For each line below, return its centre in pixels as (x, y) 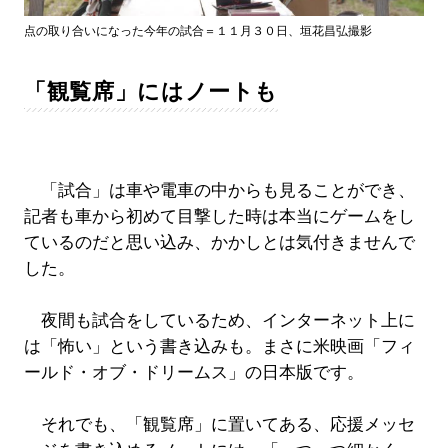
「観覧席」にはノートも (151, 92)
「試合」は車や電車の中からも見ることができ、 (219, 191)
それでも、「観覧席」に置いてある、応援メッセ (219, 425)
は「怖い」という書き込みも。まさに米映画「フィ (219, 347)
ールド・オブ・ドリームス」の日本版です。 (193, 373)
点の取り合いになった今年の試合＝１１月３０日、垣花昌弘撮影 (197, 31)
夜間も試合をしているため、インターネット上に (219, 321)
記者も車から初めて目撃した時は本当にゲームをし (219, 217)
